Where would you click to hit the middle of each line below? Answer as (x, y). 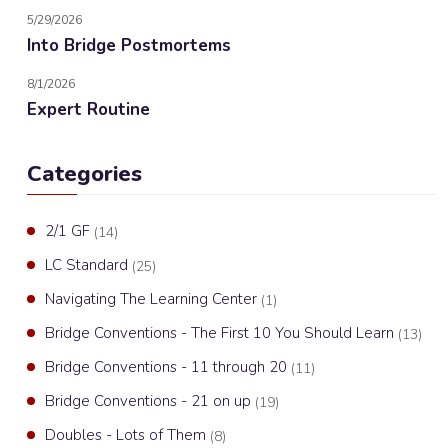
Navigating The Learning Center (153, 299)
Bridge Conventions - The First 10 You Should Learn (221, 333)
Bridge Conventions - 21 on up (150, 401)
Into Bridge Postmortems (129, 45)
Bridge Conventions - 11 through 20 (168, 367)
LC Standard (88, 265)
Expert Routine (88, 109)
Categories (84, 174)
